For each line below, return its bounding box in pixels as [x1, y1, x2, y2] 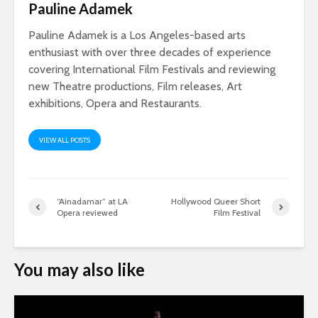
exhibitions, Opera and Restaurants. [28, 96, 202, 110]
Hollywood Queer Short [171, 195, 261, 207]
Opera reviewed [57, 207, 118, 218]
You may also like [14, 258, 145, 280]
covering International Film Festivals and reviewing [28, 62, 275, 76]
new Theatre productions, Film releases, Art [28, 79, 242, 93]
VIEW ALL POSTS [39, 135, 90, 145]
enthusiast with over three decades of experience [28, 45, 271, 59]
